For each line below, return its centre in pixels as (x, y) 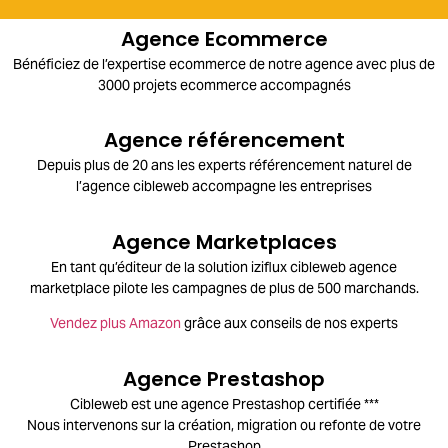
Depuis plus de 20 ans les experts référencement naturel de (224, 165)
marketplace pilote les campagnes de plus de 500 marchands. (224, 287)
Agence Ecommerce (224, 39)
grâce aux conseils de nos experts (289, 323)
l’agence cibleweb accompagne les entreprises (224, 186)
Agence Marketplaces (224, 241)
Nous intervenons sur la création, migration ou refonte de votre (224, 424)
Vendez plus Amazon (115, 323)
